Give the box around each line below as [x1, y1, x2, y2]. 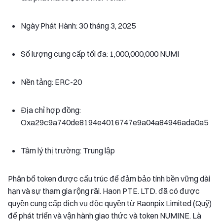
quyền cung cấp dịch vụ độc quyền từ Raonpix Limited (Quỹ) [8, 198, 212, 208]
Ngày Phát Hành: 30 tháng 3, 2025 [21, 20, 136, 31]
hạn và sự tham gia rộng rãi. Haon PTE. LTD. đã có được [8, 185, 200, 196]
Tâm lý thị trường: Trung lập [21, 145, 115, 155]
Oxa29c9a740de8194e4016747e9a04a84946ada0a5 [21, 117, 208, 127]
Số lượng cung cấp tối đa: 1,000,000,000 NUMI [21, 48, 179, 59]
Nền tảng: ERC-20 [21, 76, 82, 87]
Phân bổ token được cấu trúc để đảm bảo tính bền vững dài [8, 173, 210, 184]
